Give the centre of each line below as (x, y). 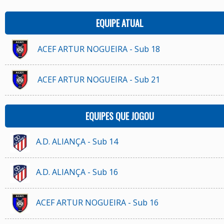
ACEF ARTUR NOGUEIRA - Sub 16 (97, 202)
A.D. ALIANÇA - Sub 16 (77, 172)
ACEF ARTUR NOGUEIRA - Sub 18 (98, 49)
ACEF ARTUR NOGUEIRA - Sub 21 (98, 79)
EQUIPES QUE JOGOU (120, 116)
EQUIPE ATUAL (120, 23)
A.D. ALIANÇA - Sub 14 (77, 141)
